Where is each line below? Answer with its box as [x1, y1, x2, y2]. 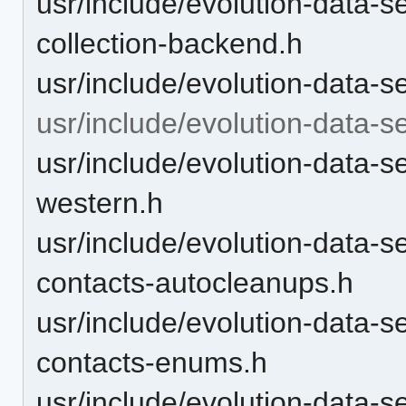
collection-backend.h [36, 26, 304, 60]
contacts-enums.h [36, 345, 268, 379]
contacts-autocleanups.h [36, 266, 354, 299]
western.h [36, 186, 164, 219]
